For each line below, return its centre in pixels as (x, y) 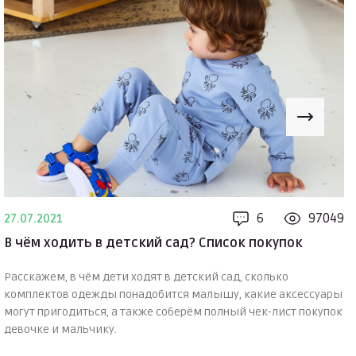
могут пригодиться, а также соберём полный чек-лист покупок (173, 312)
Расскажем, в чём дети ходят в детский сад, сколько (146, 277)
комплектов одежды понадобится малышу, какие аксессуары (173, 295)
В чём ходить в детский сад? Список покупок (153, 244)
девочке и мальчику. (60, 330)
